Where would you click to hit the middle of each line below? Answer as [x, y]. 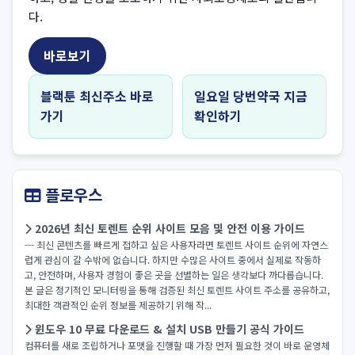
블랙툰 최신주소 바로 [97, 96]
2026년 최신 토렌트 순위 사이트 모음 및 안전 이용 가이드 [168, 228]
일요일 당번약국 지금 [251, 96]
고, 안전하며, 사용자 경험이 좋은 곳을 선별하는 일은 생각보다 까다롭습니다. [174, 275]
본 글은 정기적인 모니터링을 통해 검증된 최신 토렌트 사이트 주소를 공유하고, [177, 290]
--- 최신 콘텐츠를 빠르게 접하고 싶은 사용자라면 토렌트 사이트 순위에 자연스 [176, 244]
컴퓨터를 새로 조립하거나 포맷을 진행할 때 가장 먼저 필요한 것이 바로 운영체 [177, 345]
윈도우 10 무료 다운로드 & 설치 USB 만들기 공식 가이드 [168, 329]
